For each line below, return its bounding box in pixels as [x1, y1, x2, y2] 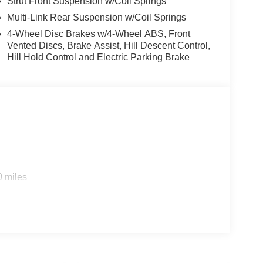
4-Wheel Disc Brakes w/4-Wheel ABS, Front [6, 29, 190, 39]
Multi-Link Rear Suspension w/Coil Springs [6, 12, 186, 23]
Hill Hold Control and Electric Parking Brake [6, 52, 190, 63]
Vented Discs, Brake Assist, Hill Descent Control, [6, 41, 210, 51]
